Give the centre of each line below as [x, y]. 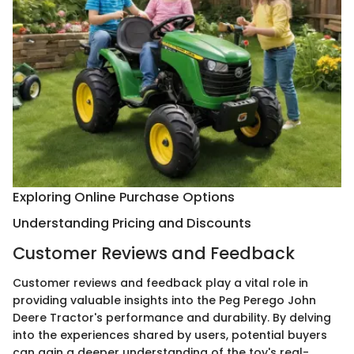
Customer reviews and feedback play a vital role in [160, 283]
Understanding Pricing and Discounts [132, 224]
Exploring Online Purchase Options [124, 198]
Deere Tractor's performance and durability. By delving [172, 318]
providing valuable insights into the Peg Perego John [164, 301]
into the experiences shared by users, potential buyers [170, 335]
